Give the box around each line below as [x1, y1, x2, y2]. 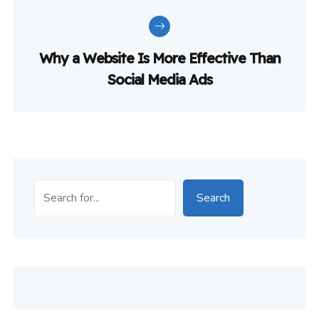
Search [197, 190, 230, 206]
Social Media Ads [107, 70, 212, 89]
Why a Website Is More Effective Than [38, 49, 281, 68]
